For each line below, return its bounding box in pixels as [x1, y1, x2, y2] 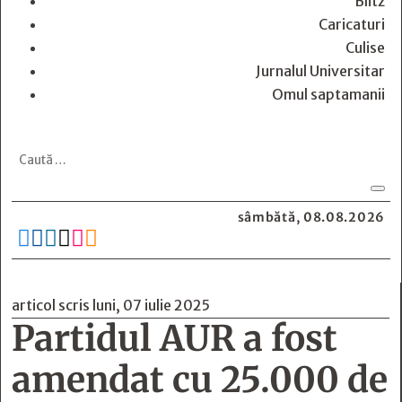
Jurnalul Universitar [256, 62, 385, 80]
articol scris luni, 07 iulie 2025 [12, 296, 210, 314]
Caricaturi [319, 15, 385, 33]
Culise [345, 39, 385, 57]
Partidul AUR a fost [12, 317, 337, 361]
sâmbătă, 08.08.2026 [237, 209, 385, 225]
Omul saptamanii [272, 85, 385, 103]
